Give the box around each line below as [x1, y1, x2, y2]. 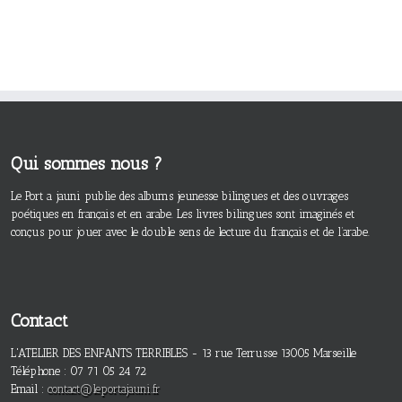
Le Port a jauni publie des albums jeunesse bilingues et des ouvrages [11, 188, 348, 203]
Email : [11, 382, 48, 397]
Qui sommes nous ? [11, 153, 162, 174]
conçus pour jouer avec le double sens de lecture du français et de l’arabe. [11, 224, 370, 239]
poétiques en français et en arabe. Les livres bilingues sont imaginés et [11, 206, 354, 221]
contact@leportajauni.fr [48, 382, 160, 397]
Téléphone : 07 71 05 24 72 [11, 364, 146, 379]
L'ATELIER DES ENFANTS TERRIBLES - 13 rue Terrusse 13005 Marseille [11, 346, 356, 361]
